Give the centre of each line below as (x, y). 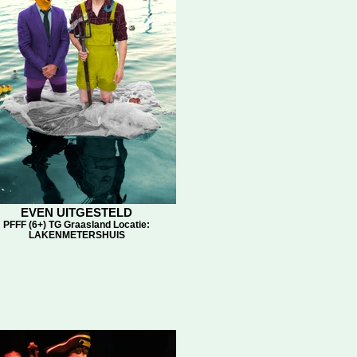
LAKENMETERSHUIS (76, 235)
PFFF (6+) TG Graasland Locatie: (76, 224)
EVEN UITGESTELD (76, 212)
